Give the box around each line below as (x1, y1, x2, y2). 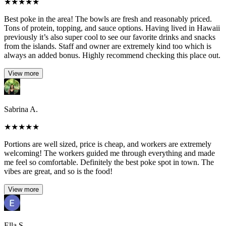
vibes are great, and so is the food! (4, 166, 112, 176)
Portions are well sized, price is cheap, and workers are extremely (4, 139, 211, 148)
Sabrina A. (4, 104, 38, 114)
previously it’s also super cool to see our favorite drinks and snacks (4, 32, 215, 41)
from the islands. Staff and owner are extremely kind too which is (4, 41, 211, 50)
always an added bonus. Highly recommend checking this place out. (4, 50, 220, 60)
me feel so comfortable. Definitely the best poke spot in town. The (4, 157, 214, 166)
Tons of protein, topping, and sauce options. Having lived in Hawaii (4, 23, 220, 32)
